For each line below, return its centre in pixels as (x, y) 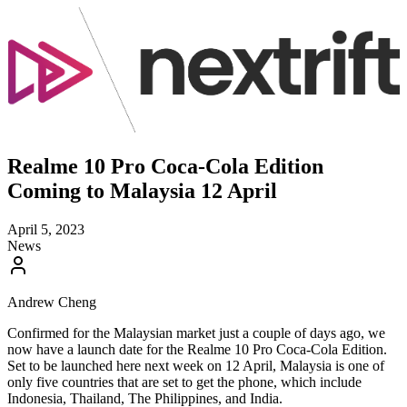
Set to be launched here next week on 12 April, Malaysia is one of (196, 366)
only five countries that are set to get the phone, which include (184, 382)
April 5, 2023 (46, 229)
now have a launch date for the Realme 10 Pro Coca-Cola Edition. (197, 349)
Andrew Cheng (52, 302)
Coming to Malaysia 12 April (142, 191)
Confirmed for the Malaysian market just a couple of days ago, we (196, 333)
